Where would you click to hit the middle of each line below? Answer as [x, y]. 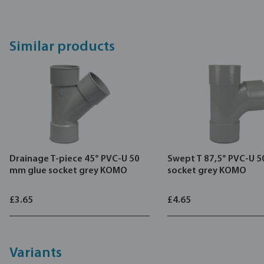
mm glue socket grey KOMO [68, 171]
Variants [36, 253]
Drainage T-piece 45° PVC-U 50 [75, 159]
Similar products [62, 47]
